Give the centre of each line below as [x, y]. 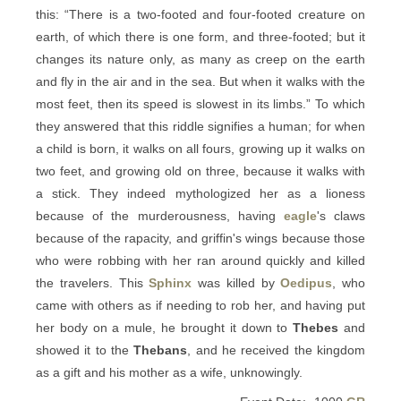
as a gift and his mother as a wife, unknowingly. [169, 372]
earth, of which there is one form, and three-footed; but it [200, 37]
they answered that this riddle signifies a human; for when [200, 126]
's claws [341, 216]
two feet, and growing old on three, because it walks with [200, 171]
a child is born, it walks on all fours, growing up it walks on [200, 149]
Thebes [316, 328]
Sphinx [171, 283]
